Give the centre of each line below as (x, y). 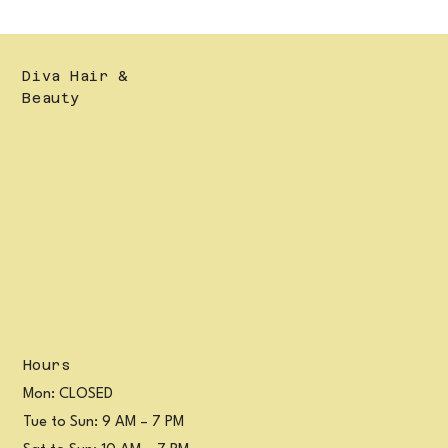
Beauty (51, 98)
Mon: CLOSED (67, 395)
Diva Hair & (75, 76)
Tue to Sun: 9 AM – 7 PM (103, 423)
